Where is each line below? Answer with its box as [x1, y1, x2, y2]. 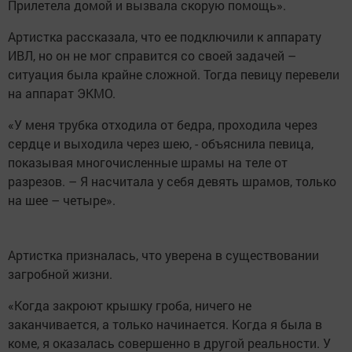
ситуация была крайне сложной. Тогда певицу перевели [8, 66, 339, 83]
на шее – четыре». [8, 192, 119, 209]
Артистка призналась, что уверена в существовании [8, 247, 319, 264]
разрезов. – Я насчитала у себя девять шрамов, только [8, 173, 336, 190]
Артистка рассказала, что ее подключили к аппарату [8, 28, 321, 46]
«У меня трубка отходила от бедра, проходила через [8, 116, 317, 134]
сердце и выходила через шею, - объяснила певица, [8, 135, 313, 152]
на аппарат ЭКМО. [8, 85, 115, 102]
